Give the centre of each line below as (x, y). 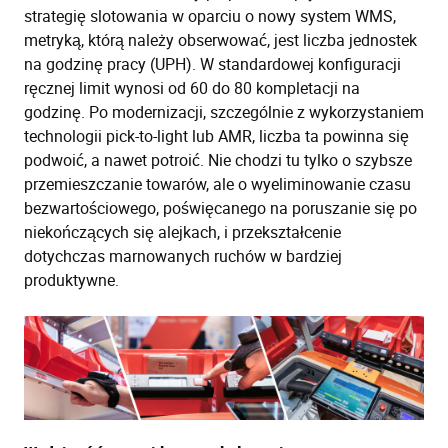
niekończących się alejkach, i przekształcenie (182, 232)
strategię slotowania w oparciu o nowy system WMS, (210, 16)
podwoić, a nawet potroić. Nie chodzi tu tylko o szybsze (218, 160)
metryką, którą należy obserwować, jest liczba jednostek (220, 40)
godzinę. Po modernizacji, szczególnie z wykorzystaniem (224, 112)
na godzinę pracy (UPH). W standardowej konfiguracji (212, 64)
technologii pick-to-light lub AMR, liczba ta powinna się (216, 136)
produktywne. (71, 280)
